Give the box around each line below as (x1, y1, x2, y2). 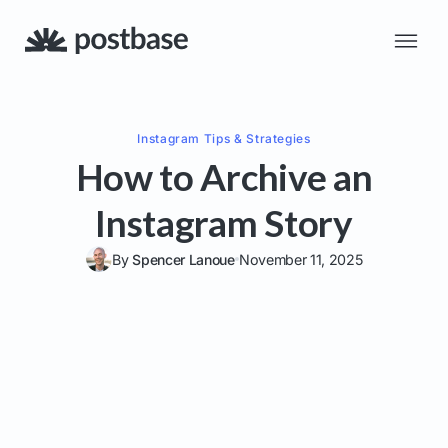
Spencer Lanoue (132, 250, 235, 268)
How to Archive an (75, 154, 373, 199)
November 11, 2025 (238, 250, 363, 268)
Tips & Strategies (200, 130, 311, 146)
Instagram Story (95, 200, 353, 245)
